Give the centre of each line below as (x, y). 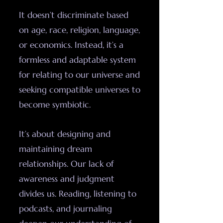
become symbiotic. (55, 105)
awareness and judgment (67, 179)
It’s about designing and (65, 134)
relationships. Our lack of (66, 164)
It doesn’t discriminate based (74, 15)
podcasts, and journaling (65, 209)
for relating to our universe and (79, 75)
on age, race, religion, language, (79, 30)
